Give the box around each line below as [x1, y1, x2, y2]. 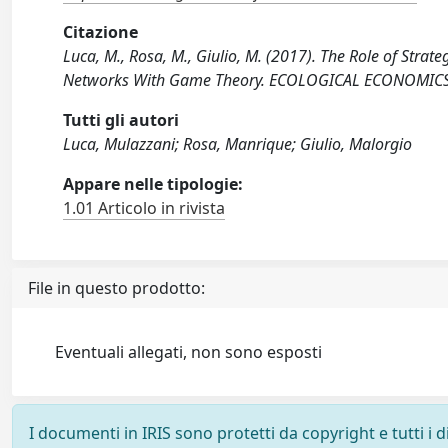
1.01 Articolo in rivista [63, 197, 226, 219]
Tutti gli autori [63, 109, 180, 131]
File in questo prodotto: [28, 277, 205, 299]
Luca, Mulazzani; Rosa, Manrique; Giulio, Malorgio [63, 133, 413, 155]
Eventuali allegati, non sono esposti [55, 341, 323, 363]
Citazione [63, 21, 139, 43]
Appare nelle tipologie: [63, 173, 244, 195]
